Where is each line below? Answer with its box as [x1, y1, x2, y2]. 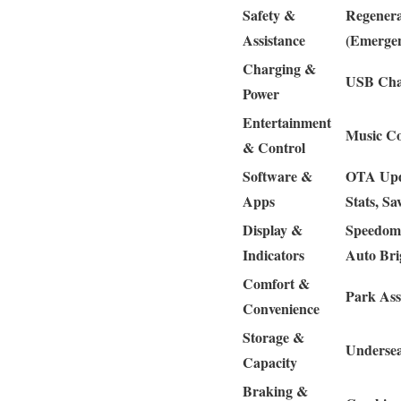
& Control [243, 136, 305, 158]
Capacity [243, 351, 297, 372]
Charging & [243, 57, 316, 79]
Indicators [243, 243, 304, 265]
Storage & [243, 326, 304, 347]
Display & [243, 218, 303, 240]
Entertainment [243, 111, 331, 132]
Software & [243, 165, 312, 186]
